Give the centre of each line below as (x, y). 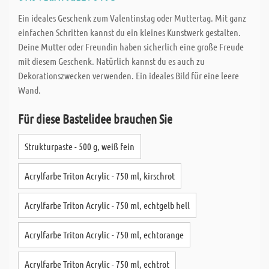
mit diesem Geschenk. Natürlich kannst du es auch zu (111, 61)
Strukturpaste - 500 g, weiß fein (80, 146)
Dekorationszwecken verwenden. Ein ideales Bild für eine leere (128, 75)
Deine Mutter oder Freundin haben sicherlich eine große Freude (131, 47)
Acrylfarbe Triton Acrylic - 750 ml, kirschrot (100, 176)
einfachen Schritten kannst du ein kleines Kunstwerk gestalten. (129, 32)
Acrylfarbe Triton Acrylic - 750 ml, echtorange (104, 234)
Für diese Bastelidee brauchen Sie (95, 119)
